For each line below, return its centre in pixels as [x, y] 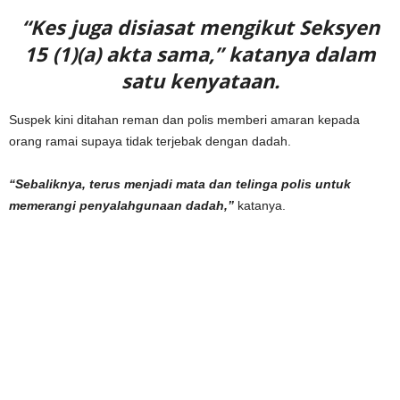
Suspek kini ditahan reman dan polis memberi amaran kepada [184, 119]
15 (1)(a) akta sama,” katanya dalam [200, 53]
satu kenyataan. [200, 80]
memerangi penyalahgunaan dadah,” [121, 205]
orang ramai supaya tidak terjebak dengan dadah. [150, 141]
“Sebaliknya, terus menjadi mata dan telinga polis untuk [180, 183]
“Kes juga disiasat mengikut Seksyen [200, 26]
